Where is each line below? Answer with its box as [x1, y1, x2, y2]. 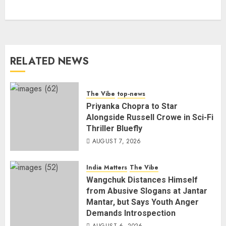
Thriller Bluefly [86, 123, 142, 133]
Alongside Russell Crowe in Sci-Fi [86, 112, 213, 122]
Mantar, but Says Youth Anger [86, 197, 199, 207]
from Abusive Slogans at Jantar [86, 186, 207, 196]
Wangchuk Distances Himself [86, 175, 198, 185]
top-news [118, 89, 145, 98]
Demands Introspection [86, 208, 176, 218]
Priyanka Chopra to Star [86, 101, 178, 111]
